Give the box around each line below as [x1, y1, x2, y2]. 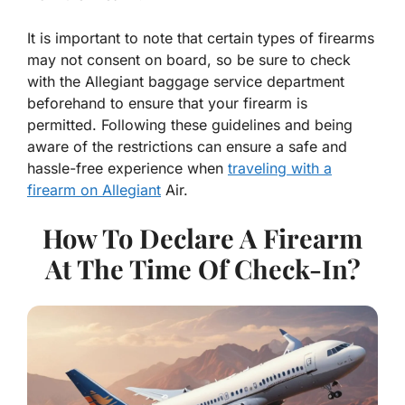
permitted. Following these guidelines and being [27, 116, 353, 135]
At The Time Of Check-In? [44, 251, 361, 287]
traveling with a [228, 159, 332, 178]
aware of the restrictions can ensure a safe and [27, 137, 347, 156]
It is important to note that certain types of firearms [27, 29, 374, 48]
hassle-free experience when [27, 159, 228, 178]
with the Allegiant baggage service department [27, 72, 344, 91]
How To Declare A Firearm [42, 221, 363, 256]
